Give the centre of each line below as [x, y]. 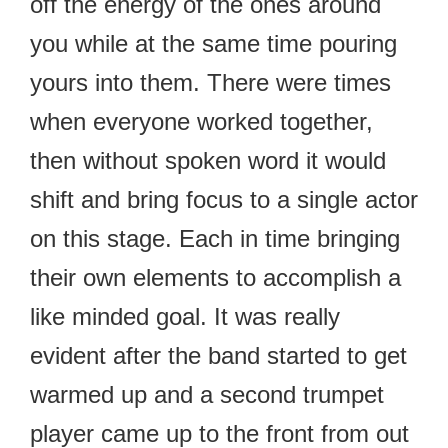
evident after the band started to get [218, 355]
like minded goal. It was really [185, 316]
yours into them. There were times [210, 82]
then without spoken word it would [208, 160]
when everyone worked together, [201, 121]
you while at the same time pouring [213, 43]
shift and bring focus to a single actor [224, 199]
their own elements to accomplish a [215, 277]
